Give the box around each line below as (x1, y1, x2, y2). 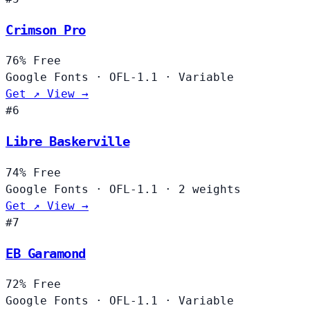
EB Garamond (6, 246, 86, 261)
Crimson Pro (6, 22, 86, 37)
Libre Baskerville (6, 134, 130, 149)
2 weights (179, 182, 241, 196)
